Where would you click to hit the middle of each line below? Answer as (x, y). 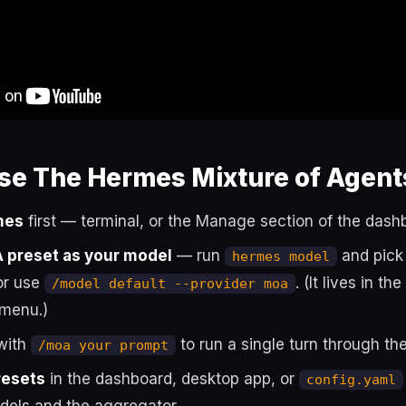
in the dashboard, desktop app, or (172, 379)
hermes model (281, 256)
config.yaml (351, 380)
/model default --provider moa (170, 284)
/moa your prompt (103, 345)
